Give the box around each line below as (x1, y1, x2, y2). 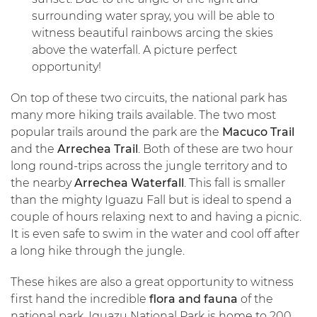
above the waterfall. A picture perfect (32, 42, 237, 57)
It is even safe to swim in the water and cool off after (11, 226, 299, 241)
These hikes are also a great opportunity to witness (11, 275, 294, 289)
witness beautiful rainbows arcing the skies (32, 25, 273, 40)
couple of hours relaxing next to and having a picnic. (11, 209, 301, 224)
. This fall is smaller (184, 175, 285, 190)
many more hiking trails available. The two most (11, 108, 276, 122)
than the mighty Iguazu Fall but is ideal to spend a (11, 192, 292, 207)
